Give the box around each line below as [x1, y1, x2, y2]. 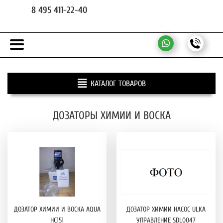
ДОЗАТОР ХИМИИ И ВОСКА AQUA [13, 205, 101, 214]
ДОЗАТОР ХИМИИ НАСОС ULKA [126, 205, 206, 214]
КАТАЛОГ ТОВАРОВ [90, 79, 146, 88]
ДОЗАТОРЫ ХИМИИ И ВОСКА [52, 109, 171, 122]
